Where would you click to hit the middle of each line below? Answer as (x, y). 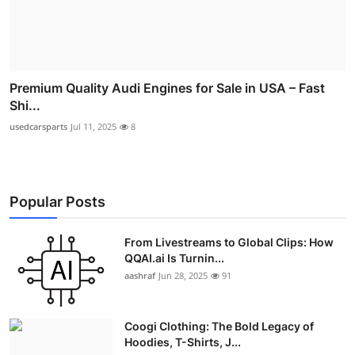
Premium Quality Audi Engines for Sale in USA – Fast (167, 88)
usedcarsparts (38, 126)
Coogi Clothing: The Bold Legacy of (219, 326)
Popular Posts (57, 201)
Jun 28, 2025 (183, 275)
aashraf (140, 275)
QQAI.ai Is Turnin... (174, 258)
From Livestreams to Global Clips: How (229, 242)
